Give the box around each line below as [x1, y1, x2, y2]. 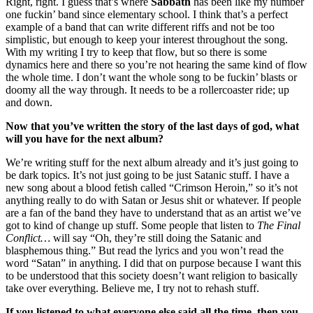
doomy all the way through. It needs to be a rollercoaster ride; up [6, 84, 289, 96]
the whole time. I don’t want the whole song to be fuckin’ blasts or [6, 71, 297, 84]
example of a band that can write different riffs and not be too [6, 21, 275, 34]
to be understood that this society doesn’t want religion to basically [6, 270, 298, 282]
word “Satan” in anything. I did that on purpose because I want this [6, 257, 301, 270]
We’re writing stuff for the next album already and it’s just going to [6, 156, 298, 169]
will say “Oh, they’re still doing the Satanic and [50, 232, 261, 245]
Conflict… [6, 232, 50, 245]
